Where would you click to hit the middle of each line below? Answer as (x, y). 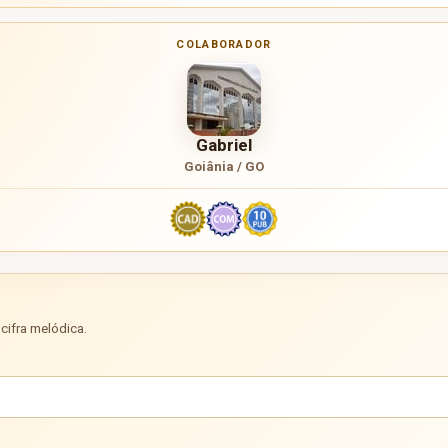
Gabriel (224, 144)
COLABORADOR (224, 44)
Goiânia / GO (224, 166)
